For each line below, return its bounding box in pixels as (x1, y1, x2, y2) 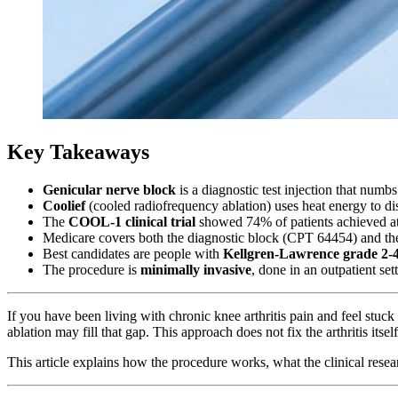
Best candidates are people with (43, 245, 223, 261)
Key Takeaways (7, 139, 149, 163)
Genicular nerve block (43, 181, 176, 197)
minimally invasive (140, 261, 251, 277)
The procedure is (43, 261, 140, 277)
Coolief (43, 197, 85, 213)
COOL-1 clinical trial (68, 213, 195, 229)
